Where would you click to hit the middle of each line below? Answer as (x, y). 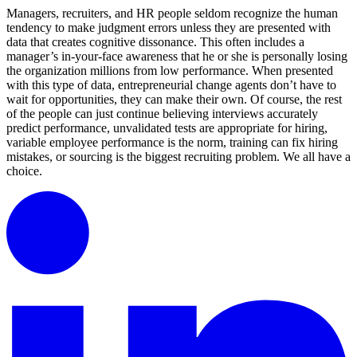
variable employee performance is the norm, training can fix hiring (172, 143)
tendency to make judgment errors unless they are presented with (169, 28)
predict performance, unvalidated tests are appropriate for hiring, (167, 128)
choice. (24, 171)
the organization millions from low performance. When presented (170, 71)
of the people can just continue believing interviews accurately (162, 114)
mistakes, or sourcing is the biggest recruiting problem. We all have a (178, 157)
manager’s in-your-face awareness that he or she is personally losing (177, 57)
